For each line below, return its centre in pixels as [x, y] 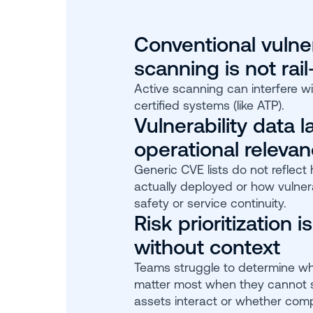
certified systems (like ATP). [210, 105]
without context [208, 247]
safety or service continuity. [211, 203]
